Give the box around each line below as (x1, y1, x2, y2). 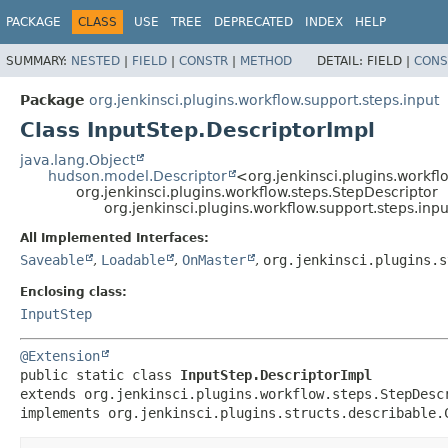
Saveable (20, 251, 84, 268)
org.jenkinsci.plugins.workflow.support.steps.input (89, 91, 439, 108)
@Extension (20, 347, 100, 364)
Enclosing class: (20, 284, 127, 299)
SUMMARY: (6, 53, 71, 68)
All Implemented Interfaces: (20, 230, 209, 245)
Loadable (101, 251, 165, 268)
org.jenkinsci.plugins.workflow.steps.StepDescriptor (76, 183, 438, 200)
